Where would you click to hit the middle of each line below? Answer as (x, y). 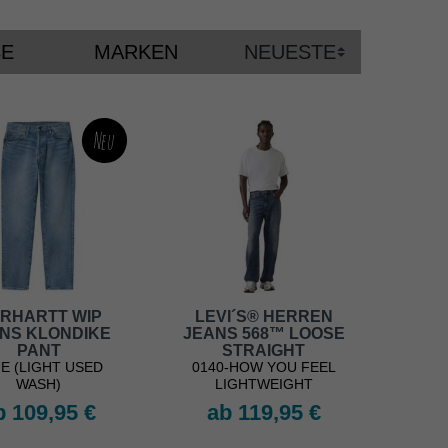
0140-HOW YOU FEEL (263, 367)
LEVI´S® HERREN (263, 317)
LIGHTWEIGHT (263, 384)
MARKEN (136, 52)
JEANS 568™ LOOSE (263, 334)
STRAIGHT (263, 351)
